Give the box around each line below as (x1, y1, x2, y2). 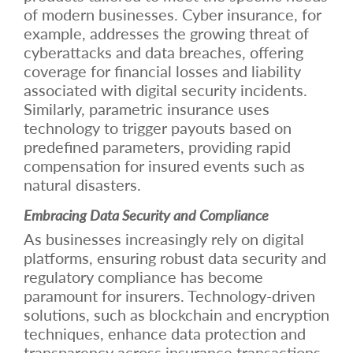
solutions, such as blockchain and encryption (24, 303, 329, 325)
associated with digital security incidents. (24, 78, 307, 101)
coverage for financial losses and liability (24, 59, 301, 82)
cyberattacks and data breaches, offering (24, 40, 303, 63)
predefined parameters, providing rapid (24, 135, 291, 158)
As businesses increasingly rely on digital (24, 227, 304, 250)
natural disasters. (24, 173, 141, 195)
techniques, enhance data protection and (24, 321, 306, 344)
